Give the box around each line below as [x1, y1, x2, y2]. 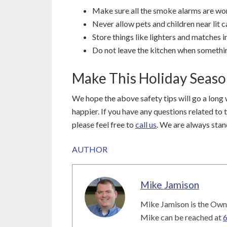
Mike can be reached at [140, 212, 223, 222]
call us [135, 119, 157, 129]
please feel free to [72, 119, 135, 129]
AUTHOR [72, 144, 107, 154]
